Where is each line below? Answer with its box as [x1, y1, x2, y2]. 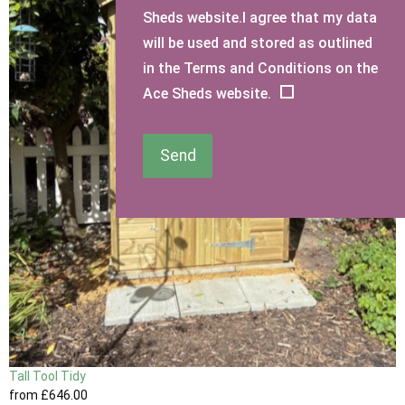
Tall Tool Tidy [9, 369, 86, 384]
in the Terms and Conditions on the [143, 60, 378, 77]
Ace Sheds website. [143, 85, 271, 102]
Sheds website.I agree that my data [143, 9, 377, 26]
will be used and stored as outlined [143, 34, 372, 52]
